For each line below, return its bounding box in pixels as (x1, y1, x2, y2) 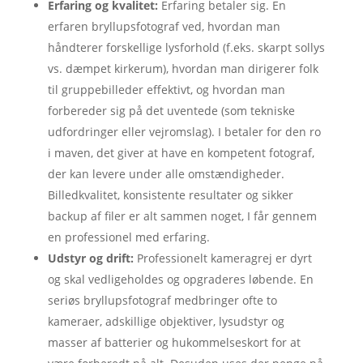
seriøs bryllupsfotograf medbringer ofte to (47, 292, 277, 308)
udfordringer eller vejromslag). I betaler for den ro (47, 123, 321, 139)
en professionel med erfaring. (47, 228, 210, 245)
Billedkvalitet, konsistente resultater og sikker (47, 186, 293, 203)
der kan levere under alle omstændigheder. (47, 165, 284, 181)
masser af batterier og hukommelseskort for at (47, 334, 301, 350)
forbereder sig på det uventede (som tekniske (47, 102, 295, 118)
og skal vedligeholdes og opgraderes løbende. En (47, 271, 314, 287)
